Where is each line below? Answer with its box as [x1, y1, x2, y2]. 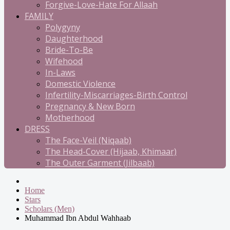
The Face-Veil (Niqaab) [45, 135, 131, 146]
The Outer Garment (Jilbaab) [45, 157, 155, 168]
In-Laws [45, 67, 75, 78]
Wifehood [45, 55, 83, 67]
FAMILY [25, 10, 53, 22]
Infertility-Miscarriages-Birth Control [45, 89, 187, 101]
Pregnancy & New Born [45, 101, 135, 112]
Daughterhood [45, 33, 103, 44]
